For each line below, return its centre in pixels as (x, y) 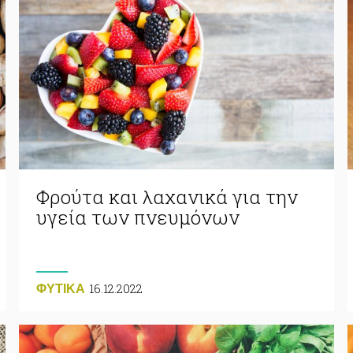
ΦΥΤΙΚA (60, 288)
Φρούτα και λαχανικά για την (167, 197)
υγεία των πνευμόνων (137, 217)
